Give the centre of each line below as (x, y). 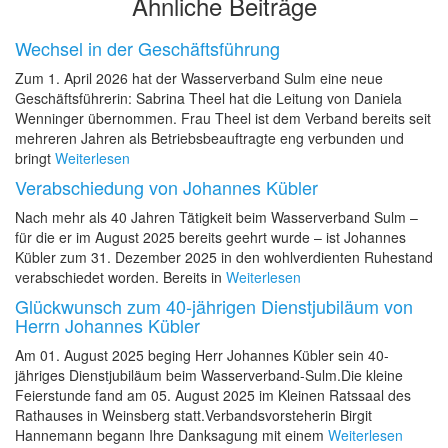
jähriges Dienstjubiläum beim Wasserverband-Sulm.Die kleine (209, 375)
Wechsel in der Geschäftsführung (147, 48)
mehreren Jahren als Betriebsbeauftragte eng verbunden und (209, 138)
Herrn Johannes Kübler (107, 325)
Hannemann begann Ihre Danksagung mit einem (169, 435)
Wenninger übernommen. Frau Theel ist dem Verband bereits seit (223, 118)
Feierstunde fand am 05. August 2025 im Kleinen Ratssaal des (213, 395)
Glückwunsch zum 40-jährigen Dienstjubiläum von (214, 306)
